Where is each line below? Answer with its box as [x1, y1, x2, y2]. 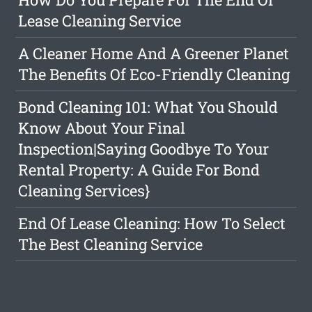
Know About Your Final [18, 118, 186, 138]
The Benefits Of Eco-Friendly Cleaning [18, 64, 290, 84]
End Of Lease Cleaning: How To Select [18, 213, 286, 233]
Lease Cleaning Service [18, 10, 182, 31]
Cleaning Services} [18, 180, 151, 201]
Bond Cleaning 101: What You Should [18, 97, 279, 117]
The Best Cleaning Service [18, 234, 203, 254]
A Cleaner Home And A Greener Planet [18, 43, 290, 63]
